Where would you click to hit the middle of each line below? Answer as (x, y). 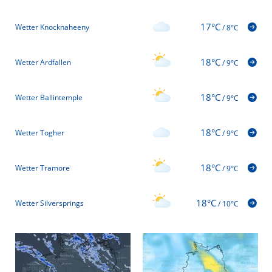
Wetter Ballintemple (49, 98)
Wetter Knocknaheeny (52, 27)
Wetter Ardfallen (43, 63)
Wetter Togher (40, 133)
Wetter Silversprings (49, 203)
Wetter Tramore (42, 168)
